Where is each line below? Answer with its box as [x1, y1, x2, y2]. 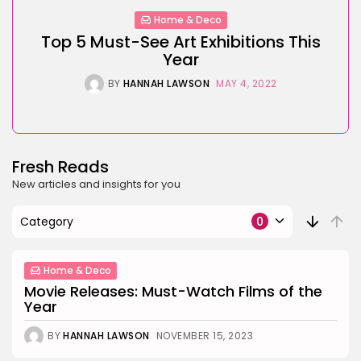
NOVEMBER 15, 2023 [156, 328, 253, 342]
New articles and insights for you [12, 176, 180, 192]
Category [20, 213, 73, 230]
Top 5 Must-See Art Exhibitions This [40, 30, 321, 53]
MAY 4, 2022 [216, 76, 277, 90]
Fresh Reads [12, 155, 109, 178]
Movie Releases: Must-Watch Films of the [24, 280, 322, 301]
